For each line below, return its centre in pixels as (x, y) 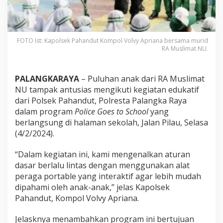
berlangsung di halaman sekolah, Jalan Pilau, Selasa (111, 123)
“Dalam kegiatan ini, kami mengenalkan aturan (103, 155)
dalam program (45, 112)
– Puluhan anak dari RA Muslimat (142, 79)
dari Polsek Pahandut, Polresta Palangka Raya (101, 101)
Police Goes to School (111, 112)
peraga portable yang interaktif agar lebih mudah (108, 176)
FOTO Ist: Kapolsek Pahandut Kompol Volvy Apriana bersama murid (112, 41)
